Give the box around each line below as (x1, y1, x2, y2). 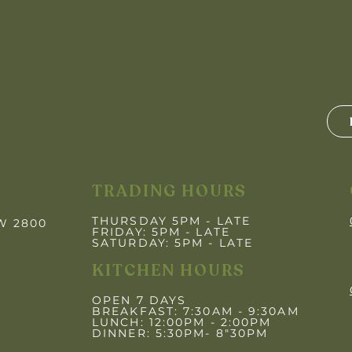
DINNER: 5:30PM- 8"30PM (92, 326, 269, 340)
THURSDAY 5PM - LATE (92, 214, 251, 228)
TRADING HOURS (92, 181, 247, 202)
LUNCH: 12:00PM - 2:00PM (92, 315, 272, 329)
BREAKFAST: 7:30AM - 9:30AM (92, 304, 299, 318)
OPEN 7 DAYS (92, 293, 187, 307)
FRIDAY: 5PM (92, 225, 181, 239)
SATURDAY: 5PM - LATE (92, 236, 253, 250)
